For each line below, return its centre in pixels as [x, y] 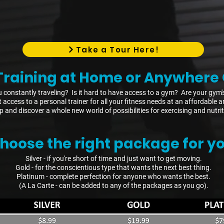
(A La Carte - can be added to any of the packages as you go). [113, 185]
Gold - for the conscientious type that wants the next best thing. [113, 167]
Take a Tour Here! [117, 49]
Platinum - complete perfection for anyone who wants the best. [113, 176]
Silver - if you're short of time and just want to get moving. [113, 158]
